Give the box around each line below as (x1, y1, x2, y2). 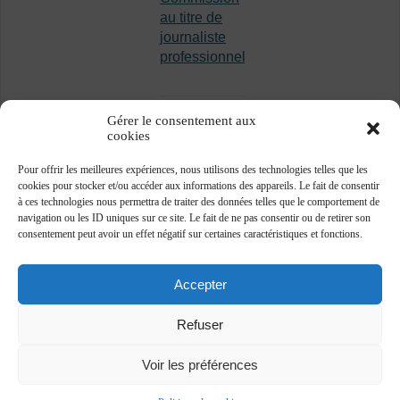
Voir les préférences (142, 356, 258, 372)
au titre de (160, 10, 223, 26)
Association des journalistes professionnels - (78, 373, 295, 387)
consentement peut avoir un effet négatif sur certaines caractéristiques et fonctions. (18, 228, 362, 240)
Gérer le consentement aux (107, 113, 256, 128)
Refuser (177, 316, 223, 332)
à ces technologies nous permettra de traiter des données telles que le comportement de (18, 196, 379, 208)
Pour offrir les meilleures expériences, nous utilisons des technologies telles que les (18, 163, 368, 176)
